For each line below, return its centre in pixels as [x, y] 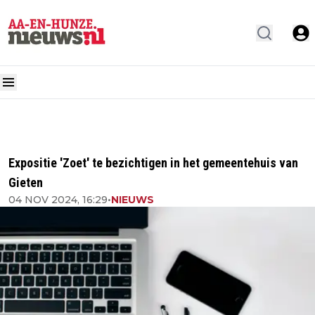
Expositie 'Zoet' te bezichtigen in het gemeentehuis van [153, 163]
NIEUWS [133, 200]
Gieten [26, 182]
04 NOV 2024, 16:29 [58, 200]
